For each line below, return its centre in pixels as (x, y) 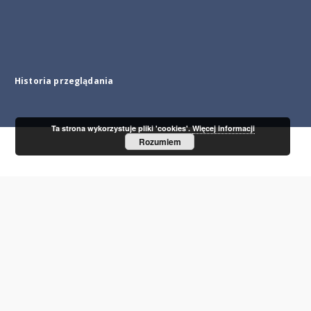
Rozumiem (160, 142)
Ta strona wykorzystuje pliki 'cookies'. (121, 128)
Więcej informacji (223, 128)
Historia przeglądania (64, 81)
